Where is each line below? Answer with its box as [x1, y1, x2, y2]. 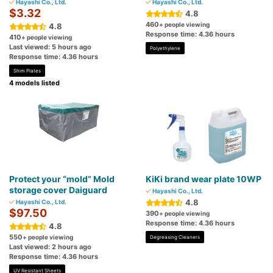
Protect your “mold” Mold [9, 174, 115, 185]
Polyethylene [150, 45, 180, 52]
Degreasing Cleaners [150, 234, 200, 241]
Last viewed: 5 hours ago [9, 43, 91, 52]
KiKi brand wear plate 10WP [146, 174, 261, 185]
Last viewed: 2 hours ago [9, 243, 91, 252]
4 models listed [9, 79, 60, 88]
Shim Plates [13, 68, 41, 74]
